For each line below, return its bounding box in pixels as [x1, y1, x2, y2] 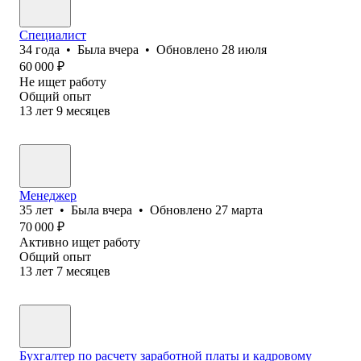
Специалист [19, 27, 86, 42]
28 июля [222, 42, 267, 56]
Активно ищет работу [19, 234, 140, 249]
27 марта [215, 202, 263, 217]
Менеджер [19, 188, 77, 202]
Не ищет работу [19, 74, 106, 89]
